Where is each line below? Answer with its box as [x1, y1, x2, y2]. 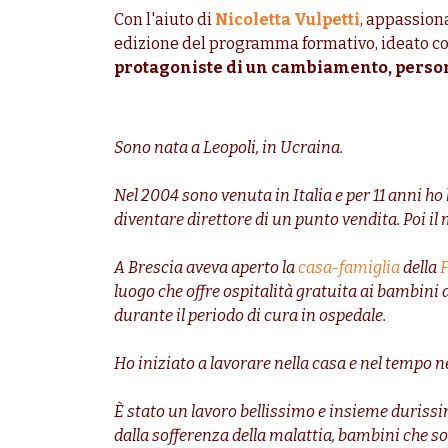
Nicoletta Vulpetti [215, 10, 360, 30]
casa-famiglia [298, 258, 400, 278]
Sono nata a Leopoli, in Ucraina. [114, 138, 343, 158]
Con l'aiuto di [114, 10, 215, 30]
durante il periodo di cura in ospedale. [114, 306, 386, 326]
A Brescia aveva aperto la [114, 258, 298, 278]
